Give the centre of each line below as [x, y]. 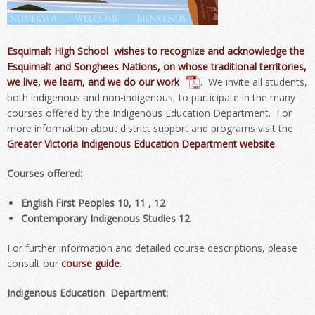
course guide [90, 263]
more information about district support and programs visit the [150, 128]
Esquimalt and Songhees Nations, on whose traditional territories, [157, 66]
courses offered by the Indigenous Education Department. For [149, 113]
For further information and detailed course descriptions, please [152, 248]
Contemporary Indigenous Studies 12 [105, 218]
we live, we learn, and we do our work [93, 82]
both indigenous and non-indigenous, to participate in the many [151, 97]
